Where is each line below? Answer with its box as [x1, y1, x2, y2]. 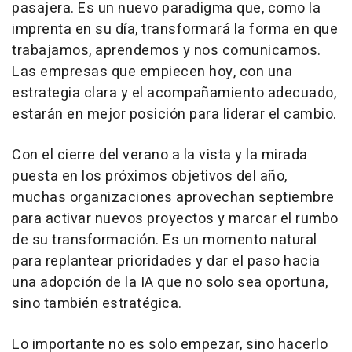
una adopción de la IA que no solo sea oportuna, [12, 271, 328, 293]
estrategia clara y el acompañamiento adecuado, [12, 82, 336, 104]
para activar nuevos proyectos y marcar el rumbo [12, 207, 339, 229]
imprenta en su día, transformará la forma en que [12, 18, 338, 40]
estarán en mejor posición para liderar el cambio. [12, 103, 337, 125]
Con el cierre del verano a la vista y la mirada [12, 144, 308, 166]
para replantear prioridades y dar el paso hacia [12, 250, 321, 272]
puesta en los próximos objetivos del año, [12, 165, 288, 187]
